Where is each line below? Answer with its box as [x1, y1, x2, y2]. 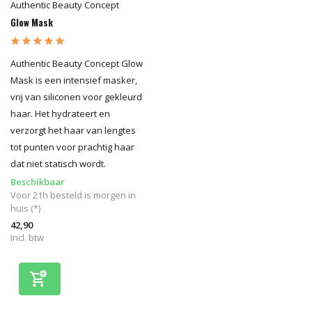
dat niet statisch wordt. [10, 157, 106, 171]
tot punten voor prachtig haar [10, 141, 134, 154]
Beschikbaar [10, 175, 65, 189]
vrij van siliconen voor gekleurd [10, 91, 142, 104]
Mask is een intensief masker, [10, 74, 137, 87]
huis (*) [10, 202, 40, 215]
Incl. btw [10, 231, 44, 244]
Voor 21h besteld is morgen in [10, 189, 136, 202]
